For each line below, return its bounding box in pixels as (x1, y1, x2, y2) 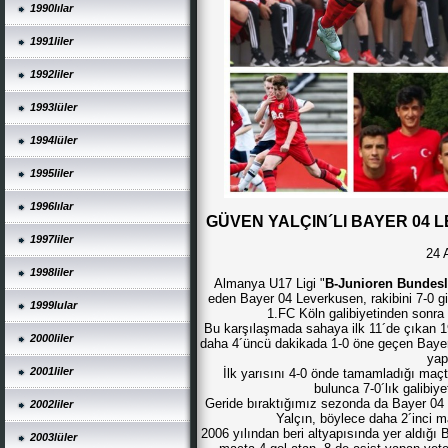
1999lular (30, 299, 77, 311)
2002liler (30, 398, 73, 410)
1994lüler (30, 134, 77, 146)
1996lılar (30, 200, 73, 212)
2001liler (30, 365, 73, 377)
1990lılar (30, 2, 73, 14)
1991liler (30, 35, 73, 47)
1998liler (30, 266, 73, 278)
